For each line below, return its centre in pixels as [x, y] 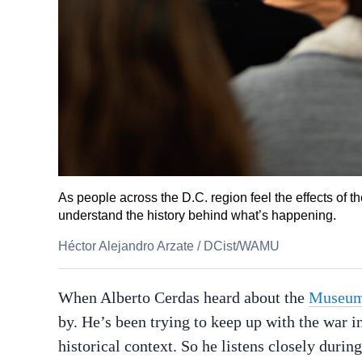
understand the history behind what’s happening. [197, 216]
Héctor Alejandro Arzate [126, 246]
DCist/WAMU [242, 246]
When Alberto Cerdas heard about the [183, 298]
